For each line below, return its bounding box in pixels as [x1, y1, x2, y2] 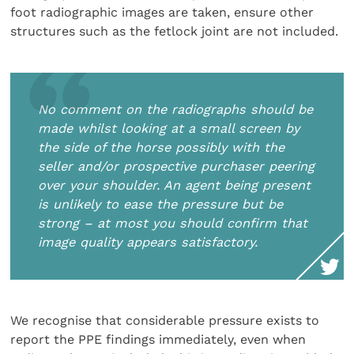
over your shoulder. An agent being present [38, 177, 311, 193]
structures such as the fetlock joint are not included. [10, 24, 339, 40]
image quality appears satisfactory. [38, 234, 258, 250]
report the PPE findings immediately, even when [10, 331, 307, 347]
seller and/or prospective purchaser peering [38, 158, 315, 174]
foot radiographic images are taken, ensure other [10, 5, 314, 21]
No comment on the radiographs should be [38, 101, 314, 117]
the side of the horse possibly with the [38, 139, 285, 155]
